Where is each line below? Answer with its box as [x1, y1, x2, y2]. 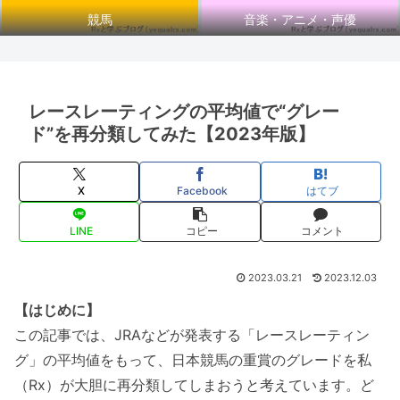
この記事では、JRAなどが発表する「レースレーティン [14, 325, 370, 344]
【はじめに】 [14, 300, 100, 319]
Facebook [176, 184, 228, 198]
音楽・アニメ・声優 [244, 12, 356, 28]
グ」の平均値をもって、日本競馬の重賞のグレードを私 [14, 350, 371, 369]
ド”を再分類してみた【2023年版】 [29, 122, 315, 145]
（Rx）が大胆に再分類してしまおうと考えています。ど [14, 375, 374, 394]
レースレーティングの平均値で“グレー [29, 100, 339, 122]
